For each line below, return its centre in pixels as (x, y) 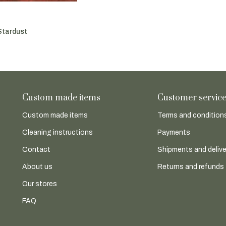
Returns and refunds (191, 167)
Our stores (39, 184)
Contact (36, 150)
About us (37, 167)
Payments (174, 133)
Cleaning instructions (57, 133)
